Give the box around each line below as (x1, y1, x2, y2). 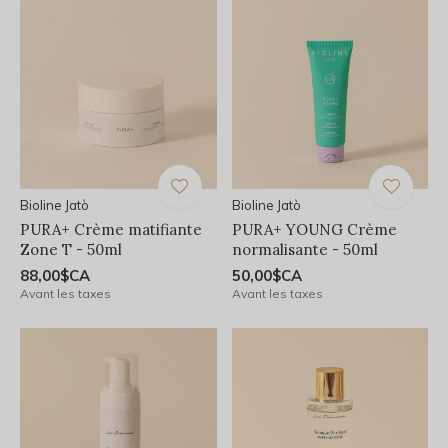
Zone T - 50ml (20, 240, 122, 259)
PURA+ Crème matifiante (20, 220, 202, 239)
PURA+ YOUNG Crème (231, 220, 397, 239)
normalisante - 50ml (231, 240, 378, 259)
